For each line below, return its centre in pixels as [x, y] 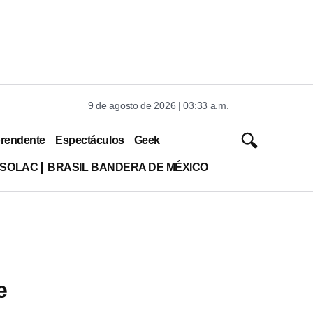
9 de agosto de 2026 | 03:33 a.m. [159, 105]
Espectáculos [90, 140]
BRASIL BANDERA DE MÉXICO [128, 167]
